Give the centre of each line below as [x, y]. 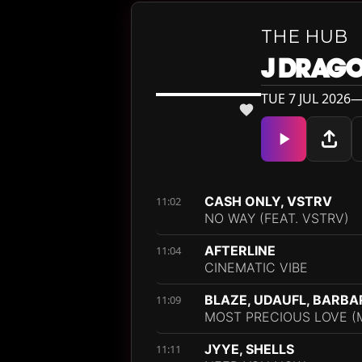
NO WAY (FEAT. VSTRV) [277, 218]
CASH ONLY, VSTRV [268, 201]
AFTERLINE [240, 250]
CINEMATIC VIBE [256, 267]
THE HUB [304, 37]
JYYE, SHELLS [249, 349]
